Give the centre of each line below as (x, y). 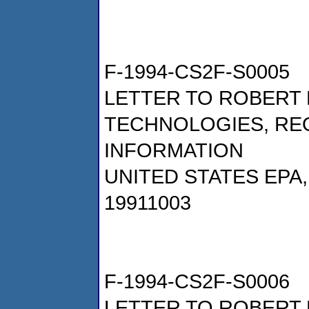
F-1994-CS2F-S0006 (197, 281)
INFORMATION (174, 150)
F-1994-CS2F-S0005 (197, 71)
